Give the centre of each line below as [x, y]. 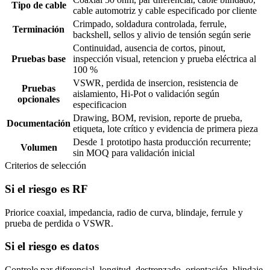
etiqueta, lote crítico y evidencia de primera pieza [165, 129]
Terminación [39, 30]
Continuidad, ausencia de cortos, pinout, [149, 48]
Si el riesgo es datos [52, 246]
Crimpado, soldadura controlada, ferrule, [150, 24]
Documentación [39, 124]
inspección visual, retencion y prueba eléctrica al [165, 59]
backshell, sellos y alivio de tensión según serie [162, 35]
